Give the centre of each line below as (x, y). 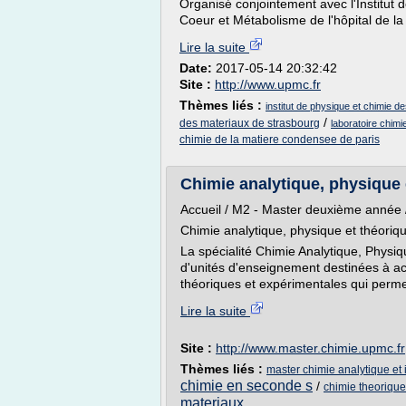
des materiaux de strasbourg (250, 123)
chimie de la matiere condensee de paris (280, 140)
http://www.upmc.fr (268, 84)
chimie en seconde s (246, 386)
